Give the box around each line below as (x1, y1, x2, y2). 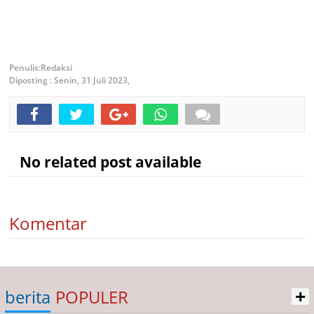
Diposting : (9, 74, 54, 86)
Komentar (9, 212, 87, 235)
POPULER (55, 285, 128, 308)
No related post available (9, 151, 201, 172)
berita (5, 285, 50, 308)
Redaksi (41, 62, 72, 74)
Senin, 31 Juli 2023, (54, 74, 130, 86)
